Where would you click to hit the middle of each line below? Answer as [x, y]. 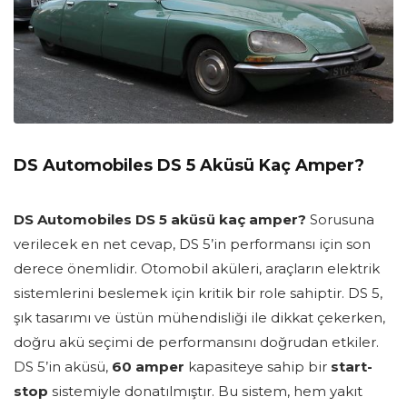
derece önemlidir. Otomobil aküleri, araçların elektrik [197, 269]
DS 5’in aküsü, [63, 367]
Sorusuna [340, 220]
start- [352, 367]
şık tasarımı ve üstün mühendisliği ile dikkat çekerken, [199, 318]
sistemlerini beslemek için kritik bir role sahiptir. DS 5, [198, 293]
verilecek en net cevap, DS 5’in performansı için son [192, 244]
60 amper [148, 367]
